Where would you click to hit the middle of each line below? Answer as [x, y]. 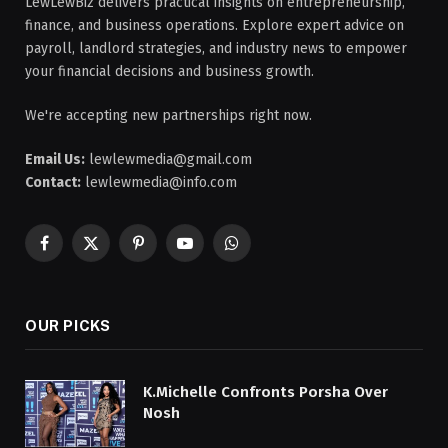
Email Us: [55, 159]
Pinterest [166, 252]
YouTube [210, 252]
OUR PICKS [68, 325]
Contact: [53, 182]
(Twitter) [116, 273]
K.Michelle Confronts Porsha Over [265, 391]
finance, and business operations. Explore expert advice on [214, 25]
